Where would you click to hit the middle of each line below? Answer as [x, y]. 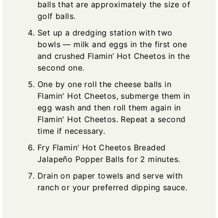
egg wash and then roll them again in [109, 108]
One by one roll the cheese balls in [105, 84]
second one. [61, 68]
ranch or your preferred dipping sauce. [113, 188]
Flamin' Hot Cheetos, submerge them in [114, 96]
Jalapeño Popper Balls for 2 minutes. [109, 159]
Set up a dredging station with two [105, 33]
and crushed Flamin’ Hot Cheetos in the [114, 56]
